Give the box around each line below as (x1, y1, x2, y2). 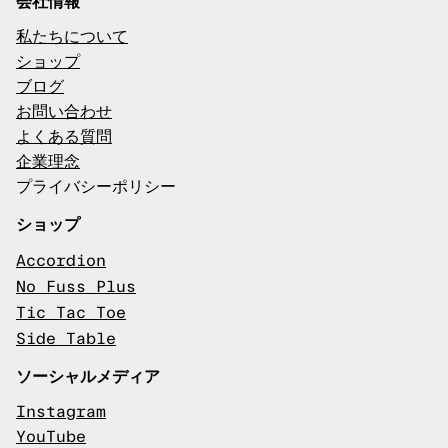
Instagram (16, 404, 106, 421)
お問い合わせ (16, 104, 112, 121)
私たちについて (16, 29, 128, 46)
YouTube (16, 429, 86, 446)
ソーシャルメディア (16, 366, 160, 386)
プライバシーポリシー (16, 179, 176, 196)
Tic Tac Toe (16, 305, 126, 322)
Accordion (16, 253, 106, 270)
